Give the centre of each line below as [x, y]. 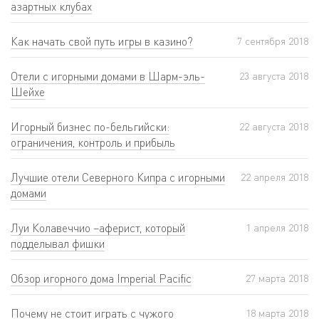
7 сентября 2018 [273, 41]
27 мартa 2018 [277, 278]
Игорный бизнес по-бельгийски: [90, 127]
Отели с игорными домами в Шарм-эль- [108, 77]
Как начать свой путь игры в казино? [102, 42]
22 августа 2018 [274, 127]
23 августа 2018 [274, 76]
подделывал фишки [58, 244]
